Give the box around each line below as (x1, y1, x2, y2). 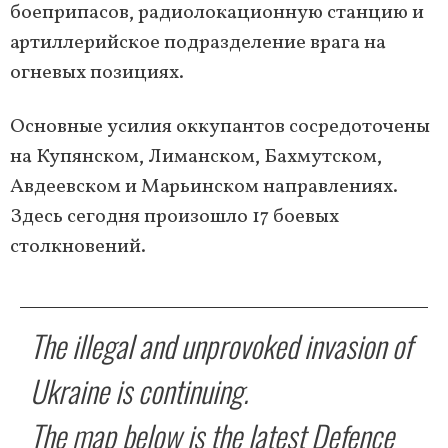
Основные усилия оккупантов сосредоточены (10, 113, 430, 142)
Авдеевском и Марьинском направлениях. (10, 173, 398, 202)
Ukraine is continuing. (30, 368, 248, 414)
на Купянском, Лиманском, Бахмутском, (10, 143, 382, 172)
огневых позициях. (10, 59, 184, 88)
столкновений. (10, 233, 146, 262)
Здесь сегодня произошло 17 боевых (10, 203, 339, 232)
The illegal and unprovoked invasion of (30, 323, 412, 369)
